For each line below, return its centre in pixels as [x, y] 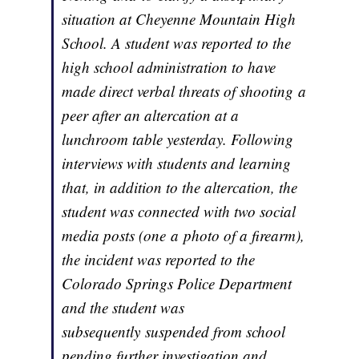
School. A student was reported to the [177, 43]
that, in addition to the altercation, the [180, 188]
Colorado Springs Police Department [177, 284]
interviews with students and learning [177, 163]
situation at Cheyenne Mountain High [179, 19]
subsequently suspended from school [174, 332]
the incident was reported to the [159, 260]
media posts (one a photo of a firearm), [184, 236]
